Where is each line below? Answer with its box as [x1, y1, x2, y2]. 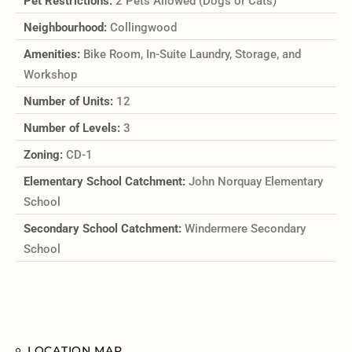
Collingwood [110, 20, 177, 35]
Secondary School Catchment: [24, 222, 185, 236]
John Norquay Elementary [189, 174, 323, 189]
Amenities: [24, 47, 83, 62]
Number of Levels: [24, 121, 123, 136]
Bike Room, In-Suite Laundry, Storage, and [83, 47, 301, 62]
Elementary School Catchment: [24, 174, 189, 189]
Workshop [24, 68, 77, 82]
